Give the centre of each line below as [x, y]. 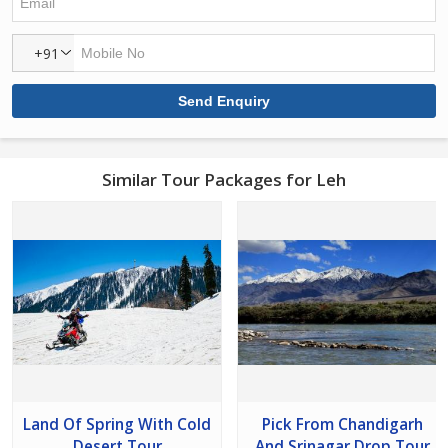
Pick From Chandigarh [342, 425]
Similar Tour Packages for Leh [224, 180]
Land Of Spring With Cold [117, 425]
